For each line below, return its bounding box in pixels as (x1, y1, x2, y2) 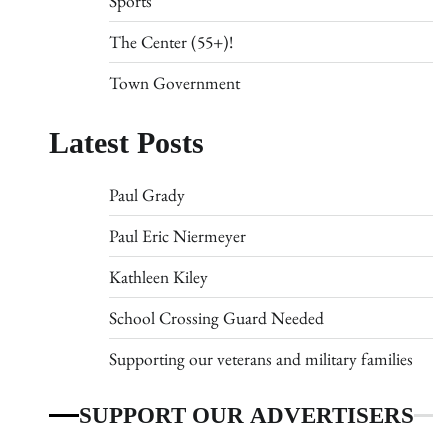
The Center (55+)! (108, 30, 233, 53)
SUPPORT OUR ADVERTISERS (78, 395, 414, 436)
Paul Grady (108, 183, 185, 206)
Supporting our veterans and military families (108, 347, 413, 370)
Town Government (108, 71, 240, 94)
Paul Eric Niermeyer (108, 224, 246, 247)
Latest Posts (48, 116, 204, 171)
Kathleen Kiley (108, 265, 208, 288)
